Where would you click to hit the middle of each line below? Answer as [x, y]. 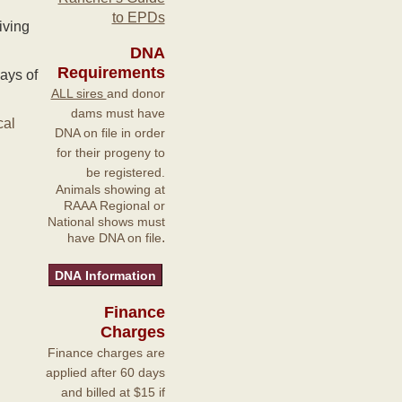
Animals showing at [110, 189]
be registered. [125, 172]
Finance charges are [106, 353]
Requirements [111, 73]
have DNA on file [114, 238]
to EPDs [138, 17]
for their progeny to [110, 153]
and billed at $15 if [113, 392]
